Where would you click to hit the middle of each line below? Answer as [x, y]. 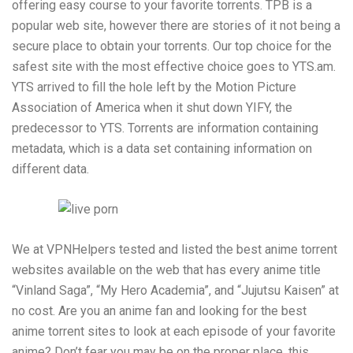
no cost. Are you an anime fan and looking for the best [159, 311]
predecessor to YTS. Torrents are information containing [165, 128]
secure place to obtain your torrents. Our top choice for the [172, 46]
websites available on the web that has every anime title [166, 270]
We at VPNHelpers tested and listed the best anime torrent [175, 250]
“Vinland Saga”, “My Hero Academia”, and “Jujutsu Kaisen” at [175, 291]
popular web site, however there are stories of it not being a [176, 26]
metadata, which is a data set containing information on [162, 149]
